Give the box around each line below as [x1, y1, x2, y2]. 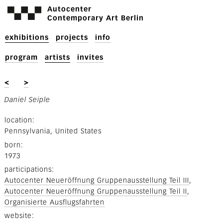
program [5, 53, 38, 62]
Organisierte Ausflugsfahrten [4, 198, 105, 207]
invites [77, 53, 104, 62]
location [4, 116, 32, 125]
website [4, 212, 32, 220]
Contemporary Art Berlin [47, 14, 144, 22]
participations [4, 165, 52, 174]
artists [45, 53, 70, 62]
